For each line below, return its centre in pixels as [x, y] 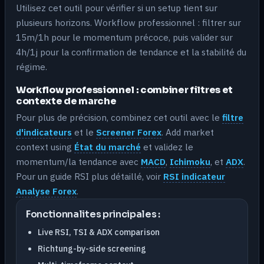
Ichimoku [190, 161]
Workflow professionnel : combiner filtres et [124, 90]
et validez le [167, 146]
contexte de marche [66, 101]
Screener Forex [129, 132]
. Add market [188, 132]
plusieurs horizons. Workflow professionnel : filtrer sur [128, 23]
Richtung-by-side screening [92, 248]
